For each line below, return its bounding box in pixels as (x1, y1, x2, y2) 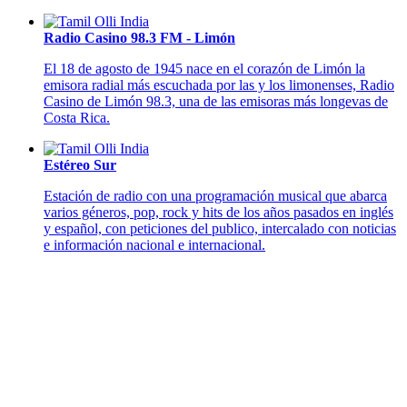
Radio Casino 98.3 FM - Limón (44, 30, 235, 46)
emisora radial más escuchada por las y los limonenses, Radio (44, 77, 394, 94)
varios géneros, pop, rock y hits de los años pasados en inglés (44, 204, 393, 221)
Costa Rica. (44, 110, 110, 126)
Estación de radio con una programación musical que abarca (44, 188, 387, 204)
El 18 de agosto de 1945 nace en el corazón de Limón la (44, 61, 365, 77)
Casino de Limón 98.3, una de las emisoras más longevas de (44, 94, 388, 110)
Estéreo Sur (44, 157, 116, 174)
